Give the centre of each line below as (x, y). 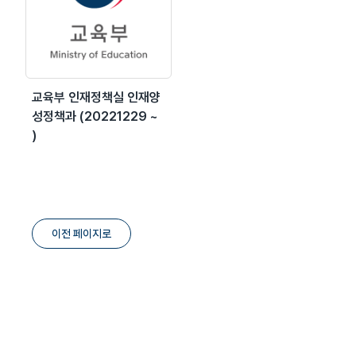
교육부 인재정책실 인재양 (96, 97)
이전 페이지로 (81, 233)
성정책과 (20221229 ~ (95, 116)
